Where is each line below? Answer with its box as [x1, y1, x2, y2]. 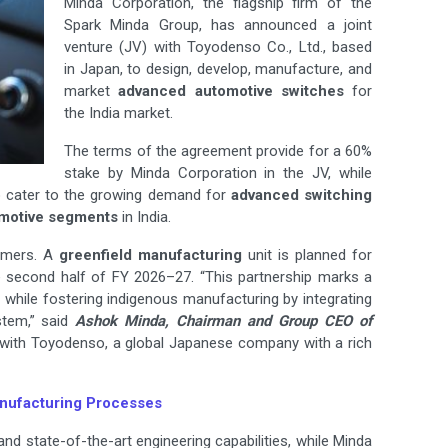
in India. [118, 208, 171, 227]
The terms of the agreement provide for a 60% [64, 142, 372, 161]
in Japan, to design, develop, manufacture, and [64, 60, 372, 79]
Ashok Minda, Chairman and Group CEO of [75, 312, 373, 331]
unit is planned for [241, 246, 372, 265]
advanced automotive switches [118, 82, 352, 101]
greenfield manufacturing [58, 246, 242, 265]
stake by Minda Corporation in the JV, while [64, 164, 372, 183]
